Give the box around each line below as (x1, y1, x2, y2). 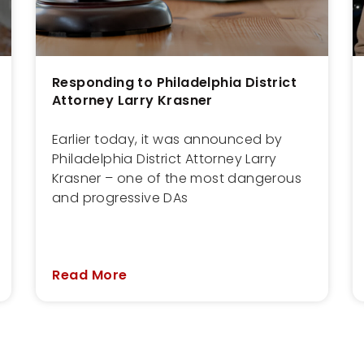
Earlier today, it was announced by (52, 129, 283, 149)
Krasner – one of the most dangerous (52, 168, 301, 188)
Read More (52, 265, 128, 284)
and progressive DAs (52, 188, 188, 207)
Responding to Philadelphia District (52, 72, 297, 92)
